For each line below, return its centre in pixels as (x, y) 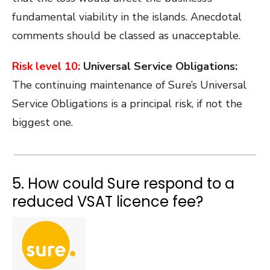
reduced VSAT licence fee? (108, 202)
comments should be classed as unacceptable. (126, 36)
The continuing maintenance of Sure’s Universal (129, 85)
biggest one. (42, 123)
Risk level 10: (46, 67)
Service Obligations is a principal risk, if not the (127, 104)
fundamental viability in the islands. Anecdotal (127, 17)
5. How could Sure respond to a (123, 184)
